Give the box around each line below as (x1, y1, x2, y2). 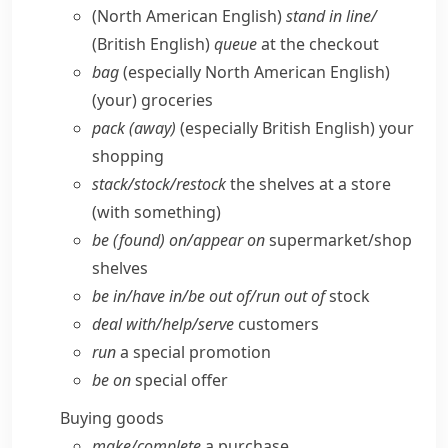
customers (234, 313, 319, 335)
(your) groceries (92, 89, 213, 111)
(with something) (92, 201, 221, 223)
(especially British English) (180, 117, 375, 139)
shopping (92, 145, 164, 167)
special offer (131, 369, 228, 391)
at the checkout (257, 33, 379, 55)
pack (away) (92, 117, 176, 139)
